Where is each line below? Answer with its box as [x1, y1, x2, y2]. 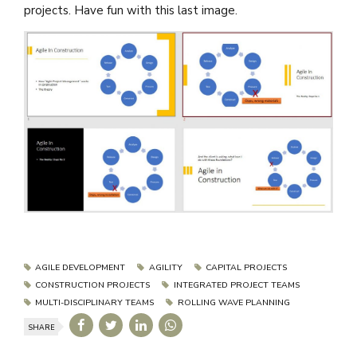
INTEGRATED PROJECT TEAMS [173, 279, 300, 292]
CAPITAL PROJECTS [205, 261, 287, 274]
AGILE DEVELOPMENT [35, 261, 126, 274]
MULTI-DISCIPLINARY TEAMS [35, 296, 155, 309]
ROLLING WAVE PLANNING [177, 296, 290, 309]
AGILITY [148, 261, 182, 274]
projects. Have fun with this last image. [24, 2, 237, 18]
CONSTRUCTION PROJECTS [35, 279, 151, 292]
